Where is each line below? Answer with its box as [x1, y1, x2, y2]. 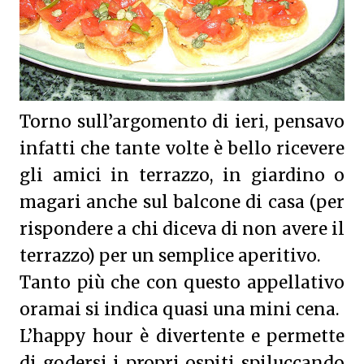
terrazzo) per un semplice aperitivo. [19, 245, 321, 266]
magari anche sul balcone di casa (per [19, 192, 344, 213]
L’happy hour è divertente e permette [19, 326, 344, 347]
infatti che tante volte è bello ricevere [19, 138, 344, 159]
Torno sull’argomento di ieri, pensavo [19, 111, 344, 132]
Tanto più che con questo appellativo [19, 272, 344, 293]
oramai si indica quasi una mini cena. [19, 299, 340, 320]
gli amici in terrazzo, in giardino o [19, 165, 344, 186]
